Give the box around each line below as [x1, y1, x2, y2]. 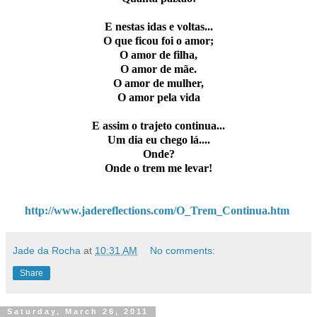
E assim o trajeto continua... [92, 119, 225, 132]
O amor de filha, [120, 48, 197, 61]
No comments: [150, 244, 216, 256]
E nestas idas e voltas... [104, 20, 213, 33]
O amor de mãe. [120, 62, 197, 75]
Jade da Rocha [13, 244, 81, 256]
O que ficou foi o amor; [103, 34, 214, 47]
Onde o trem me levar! [105, 161, 212, 174]
